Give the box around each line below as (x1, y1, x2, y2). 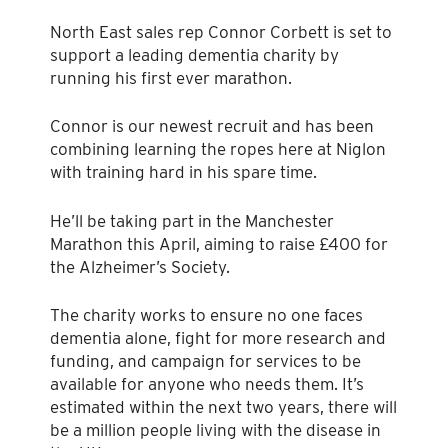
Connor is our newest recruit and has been (50, 116, 374, 137)
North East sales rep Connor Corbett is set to (50, 21, 392, 42)
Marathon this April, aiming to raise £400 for (50, 233, 388, 254)
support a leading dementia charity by (50, 44, 339, 65)
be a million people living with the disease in (50, 420, 381, 441)
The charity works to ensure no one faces (50, 305, 363, 326)
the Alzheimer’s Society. (50, 256, 230, 277)
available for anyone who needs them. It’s (50, 374, 364, 395)
